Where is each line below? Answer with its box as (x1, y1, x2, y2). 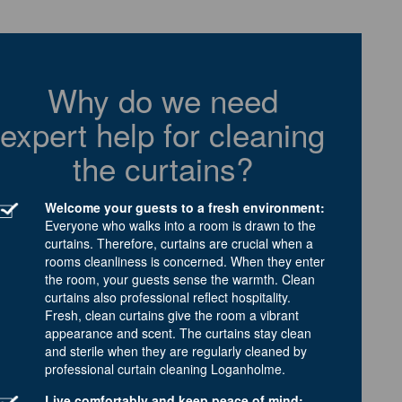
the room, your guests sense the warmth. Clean (45, 269, 315, 288)
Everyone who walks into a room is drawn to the (45, 215, 316, 234)
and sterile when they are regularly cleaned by (45, 341, 307, 360)
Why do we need (47, 76, 278, 122)
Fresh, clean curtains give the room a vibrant (45, 305, 299, 324)
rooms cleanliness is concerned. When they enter (45, 251, 325, 270)
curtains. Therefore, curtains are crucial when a (45, 233, 313, 252)
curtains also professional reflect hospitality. (45, 287, 291, 306)
